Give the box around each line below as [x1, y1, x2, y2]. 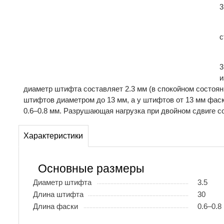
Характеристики [23, 131, 83, 140]
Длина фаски [33, 201, 78, 210]
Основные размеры [38, 162, 144, 175]
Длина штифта [33, 189, 83, 198]
